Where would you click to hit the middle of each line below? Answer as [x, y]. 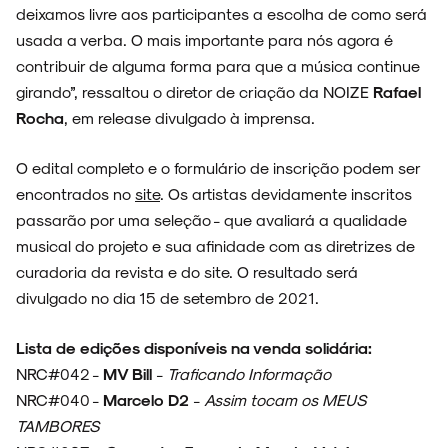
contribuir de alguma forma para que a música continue [218, 66]
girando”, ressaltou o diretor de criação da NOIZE [194, 92]
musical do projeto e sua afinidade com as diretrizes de [215, 246]
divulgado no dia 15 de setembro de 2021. [167, 298]
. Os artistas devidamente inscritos [286, 194]
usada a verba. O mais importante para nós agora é [204, 40]
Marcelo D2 [148, 400]
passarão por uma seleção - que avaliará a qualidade [211, 220]
